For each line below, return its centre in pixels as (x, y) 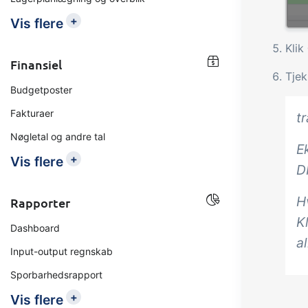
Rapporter (40, 202)
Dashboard (35, 228)
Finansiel (36, 64)
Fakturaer (32, 113)
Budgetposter (41, 90)
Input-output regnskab (62, 251)
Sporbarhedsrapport (56, 275)
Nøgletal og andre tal (58, 136)
